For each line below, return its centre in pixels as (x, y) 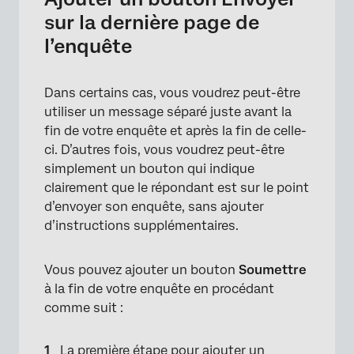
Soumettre (273, 270)
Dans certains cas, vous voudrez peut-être (172, 93)
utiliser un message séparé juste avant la (168, 112)
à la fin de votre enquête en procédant (159, 289)
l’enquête (88, 46)
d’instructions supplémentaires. (141, 226)
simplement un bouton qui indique (149, 169)
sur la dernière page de (152, 23)
